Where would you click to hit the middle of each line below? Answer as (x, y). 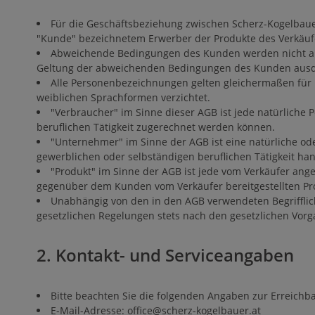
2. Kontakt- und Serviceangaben (165, 255)
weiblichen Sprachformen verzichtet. (123, 97)
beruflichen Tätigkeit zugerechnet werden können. (156, 127)
